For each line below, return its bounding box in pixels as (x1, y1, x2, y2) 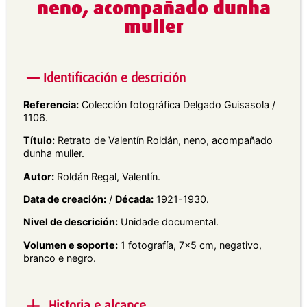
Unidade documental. (118, 216, 219, 228)
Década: (115, 193, 153, 205)
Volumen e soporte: (23, 238, 118, 251)
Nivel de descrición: (23, 216, 118, 228)
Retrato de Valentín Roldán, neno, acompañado (55, 134, 273, 147)
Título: (23, 134, 55, 147)
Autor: (23, 170, 54, 182)
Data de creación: (23, 193, 106, 205)
